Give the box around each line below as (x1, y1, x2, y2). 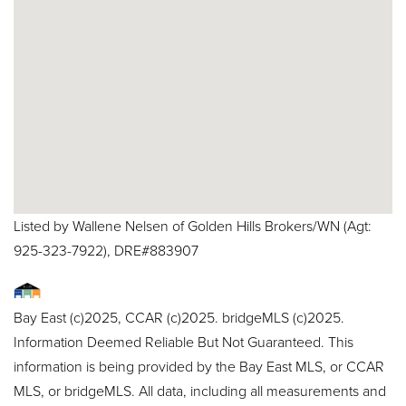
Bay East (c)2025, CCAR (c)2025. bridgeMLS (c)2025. (14, 306, 344, 327)
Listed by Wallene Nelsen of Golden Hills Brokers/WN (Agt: (14, 215, 372, 236)
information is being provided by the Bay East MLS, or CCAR (14, 355, 384, 376)
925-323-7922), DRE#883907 (14, 239, 198, 260)
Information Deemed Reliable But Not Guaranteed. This (14, 331, 353, 352)
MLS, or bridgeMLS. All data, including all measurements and (14, 380, 386, 401)
